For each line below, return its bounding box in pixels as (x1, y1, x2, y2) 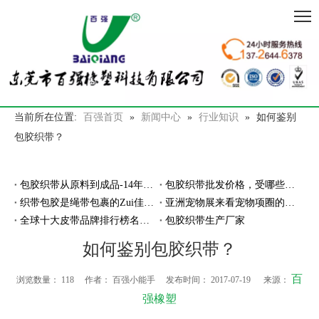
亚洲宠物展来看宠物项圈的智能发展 (285, 197, 295, 209)
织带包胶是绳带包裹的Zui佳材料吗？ (144, 197, 154, 209)
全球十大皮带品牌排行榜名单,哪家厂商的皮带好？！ (140, 215, 150, 226)
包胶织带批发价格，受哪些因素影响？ (285, 179, 295, 191)
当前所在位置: (14, 112, 77, 123)
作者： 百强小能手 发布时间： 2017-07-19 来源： (74, 275, 291, 286)
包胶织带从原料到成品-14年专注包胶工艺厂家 (143, 179, 153, 191)
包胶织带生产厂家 (165, 215, 245, 226)
